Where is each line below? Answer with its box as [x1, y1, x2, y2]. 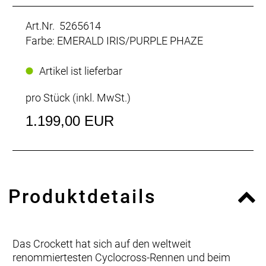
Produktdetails [8, 185, 157, 208]
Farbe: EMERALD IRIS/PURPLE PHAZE [26, 34, 203, 47]
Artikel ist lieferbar [39, 64, 122, 77]
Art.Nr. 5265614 [26, 19, 101, 32]
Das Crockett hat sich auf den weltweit [12, 237, 191, 250]
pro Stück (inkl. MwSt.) [26, 91, 131, 104]
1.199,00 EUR [26, 112, 114, 129]
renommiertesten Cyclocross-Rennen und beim [12, 251, 230, 264]
